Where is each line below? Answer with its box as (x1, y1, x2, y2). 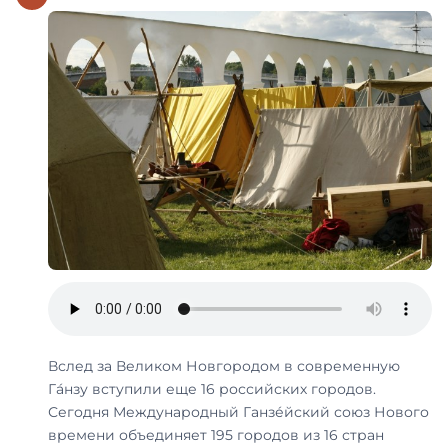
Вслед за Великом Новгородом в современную (48, 357, 400, 376)
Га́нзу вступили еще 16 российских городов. (48, 380, 376, 399)
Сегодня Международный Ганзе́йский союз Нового (48, 403, 429, 422)
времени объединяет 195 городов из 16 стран (48, 426, 384, 445)
